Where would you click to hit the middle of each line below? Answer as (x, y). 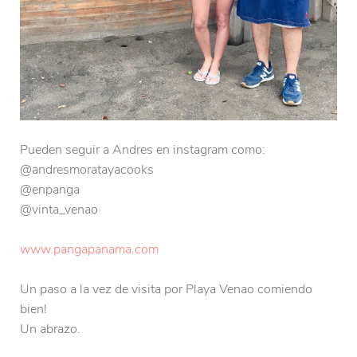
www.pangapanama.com (89, 249)
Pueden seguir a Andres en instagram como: (143, 150)
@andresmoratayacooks (87, 170)
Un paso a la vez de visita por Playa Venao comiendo (166, 289)
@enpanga (50, 190)
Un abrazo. (50, 329)
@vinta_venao (59, 210)
